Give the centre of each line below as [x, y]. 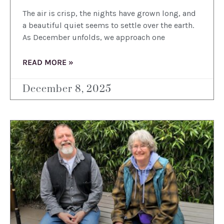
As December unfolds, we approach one [94, 37]
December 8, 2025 [67, 89]
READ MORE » [48, 62]
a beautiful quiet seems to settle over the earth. [108, 25]
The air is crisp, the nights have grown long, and [109, 13]
